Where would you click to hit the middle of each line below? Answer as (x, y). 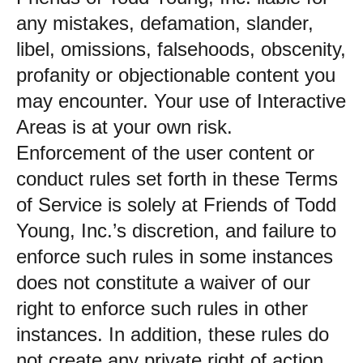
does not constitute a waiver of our (163, 282)
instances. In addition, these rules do (173, 334)
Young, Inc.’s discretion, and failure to (176, 231)
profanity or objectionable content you (176, 75)
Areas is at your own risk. (124, 127)
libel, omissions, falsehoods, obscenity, (181, 49)
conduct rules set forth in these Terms (177, 179)
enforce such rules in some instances (175, 256)
